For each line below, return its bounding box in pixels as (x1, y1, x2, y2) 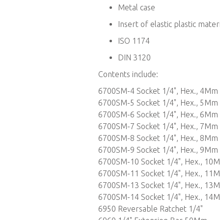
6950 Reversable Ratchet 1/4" (98, 204, 203, 213)
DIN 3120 (117, 53, 151, 62)
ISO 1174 (117, 36, 150, 45)
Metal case (117, 3, 155, 12)
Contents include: (98, 70, 158, 79)
